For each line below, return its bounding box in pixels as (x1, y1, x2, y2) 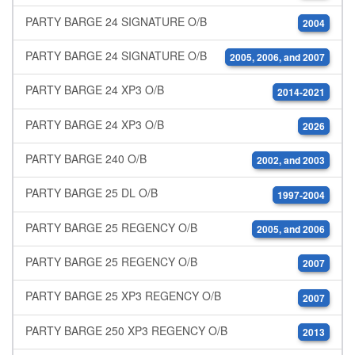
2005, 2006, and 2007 (230, 50, 325, 65)
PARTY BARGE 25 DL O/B (25, 185, 158, 201)
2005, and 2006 (257, 221, 325, 236)
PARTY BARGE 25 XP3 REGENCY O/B (25, 288, 221, 304)
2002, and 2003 (257, 153, 325, 168)
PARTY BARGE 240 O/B (25, 151, 147, 166)
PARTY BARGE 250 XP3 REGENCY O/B (25, 322, 227, 338)
